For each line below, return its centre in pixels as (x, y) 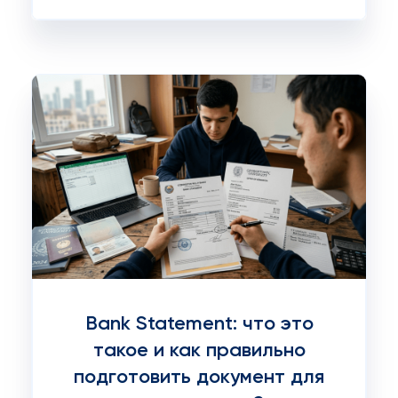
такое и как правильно (199, 351)
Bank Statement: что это (199, 324)
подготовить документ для (199, 378)
